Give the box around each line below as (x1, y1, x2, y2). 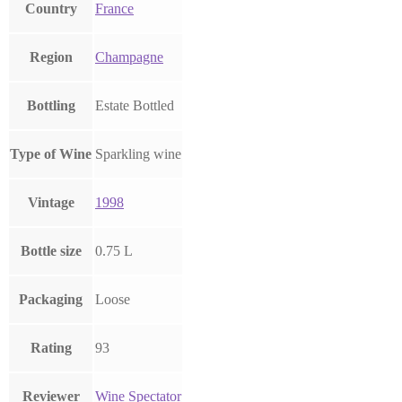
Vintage (27, 195, 74, 211)
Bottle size (20, 243, 82, 259)
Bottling (26, 98, 75, 114)
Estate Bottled (95, 98, 174, 114)
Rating (30, 340, 72, 356)
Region (29, 49, 73, 66)
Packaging (19, 292, 83, 308)
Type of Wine (10, 146, 92, 162)
